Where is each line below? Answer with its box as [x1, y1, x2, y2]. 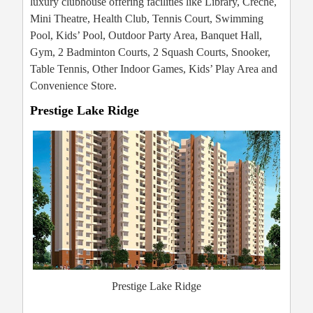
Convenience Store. [30, 79, 117, 92]
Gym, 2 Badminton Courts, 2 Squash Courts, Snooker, [30, 45, 270, 58]
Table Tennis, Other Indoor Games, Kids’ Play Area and [30, 62, 277, 75]
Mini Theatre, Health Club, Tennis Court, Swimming [30, 12, 263, 24]
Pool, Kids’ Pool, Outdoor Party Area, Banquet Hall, [30, 29, 262, 41]
